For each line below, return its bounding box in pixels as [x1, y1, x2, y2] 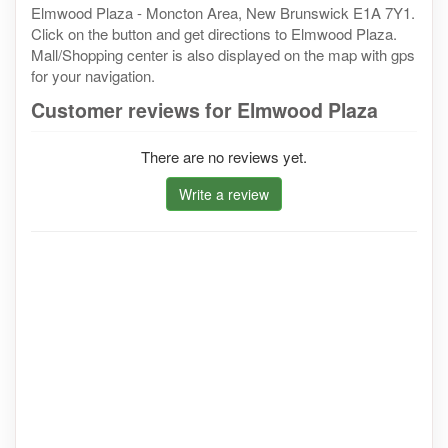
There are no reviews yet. [141, 145, 307, 167]
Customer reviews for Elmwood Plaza [31, 95, 378, 124]
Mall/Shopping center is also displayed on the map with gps [31, 43, 415, 65]
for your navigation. [31, 64, 155, 86]
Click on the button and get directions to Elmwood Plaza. [31, 22, 397, 44]
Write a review [179, 183, 269, 204]
